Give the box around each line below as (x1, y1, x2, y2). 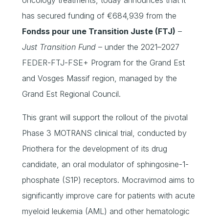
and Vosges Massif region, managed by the (22, 73, 177, 83)
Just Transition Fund (22, 42, 96, 52)
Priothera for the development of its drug (22, 143, 167, 153)
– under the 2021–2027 (95, 42, 179, 52)
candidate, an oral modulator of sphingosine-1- (22, 159, 189, 169)
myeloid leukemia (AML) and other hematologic (22, 206, 190, 216)
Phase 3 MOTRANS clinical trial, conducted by (22, 128, 187, 138)
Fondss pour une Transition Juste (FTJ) (22, 26, 175, 36)
